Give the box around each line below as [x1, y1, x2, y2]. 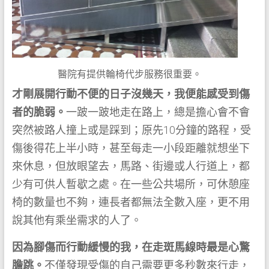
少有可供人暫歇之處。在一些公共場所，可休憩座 [11, 177, 250, 190]
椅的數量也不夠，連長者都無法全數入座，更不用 [11, 195, 250, 208]
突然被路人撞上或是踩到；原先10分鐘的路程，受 [11, 123, 251, 136]
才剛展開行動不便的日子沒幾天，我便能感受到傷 [11, 87, 250, 100]
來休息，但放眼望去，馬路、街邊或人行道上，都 [11, 159, 250, 172]
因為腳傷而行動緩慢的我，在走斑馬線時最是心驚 [11, 240, 250, 253]
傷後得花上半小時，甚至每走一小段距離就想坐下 [11, 141, 250, 154]
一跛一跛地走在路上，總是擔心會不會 [65, 105, 250, 118]
